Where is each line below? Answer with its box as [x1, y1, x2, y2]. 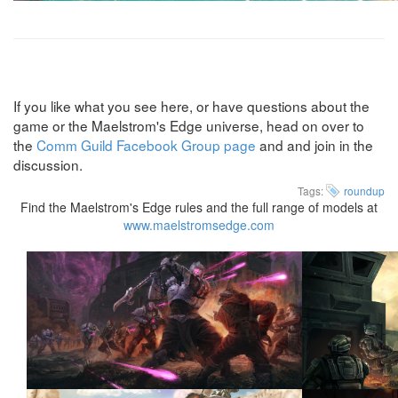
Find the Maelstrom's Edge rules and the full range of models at [20, 197, 378, 216]
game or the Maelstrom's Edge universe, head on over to [13, 115, 364, 135]
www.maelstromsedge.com [123, 215, 275, 234]
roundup [344, 182, 385, 198]
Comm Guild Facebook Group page [36, 134, 256, 155]
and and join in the [256, 134, 373, 155]
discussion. [13, 154, 83, 174]
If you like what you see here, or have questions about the [13, 95, 370, 115]
